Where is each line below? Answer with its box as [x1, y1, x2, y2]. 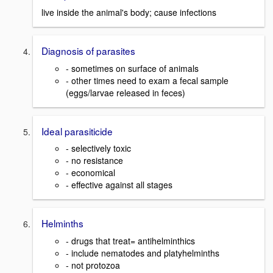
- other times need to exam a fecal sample [66, 74, 229, 87]
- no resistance [66, 154, 123, 167]
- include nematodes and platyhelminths [66, 247, 219, 260]
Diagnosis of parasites [41, 44, 135, 58]
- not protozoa [66, 259, 120, 272]
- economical [66, 166, 115, 179]
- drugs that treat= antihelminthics [66, 235, 195, 247]
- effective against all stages [66, 179, 172, 191]
